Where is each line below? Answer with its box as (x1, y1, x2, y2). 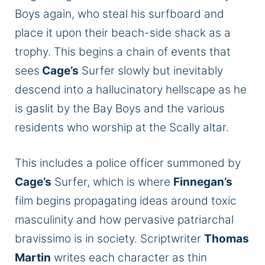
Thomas (204, 232, 249, 246)
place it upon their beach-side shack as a (15, 25, 231, 40)
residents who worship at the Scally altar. (15, 120, 232, 134)
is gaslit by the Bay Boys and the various (15, 101, 225, 115)
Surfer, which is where (51, 175, 173, 189)
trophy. (15, 44, 54, 59)
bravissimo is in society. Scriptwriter (15, 232, 204, 246)
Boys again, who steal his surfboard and (15, 7, 224, 21)
